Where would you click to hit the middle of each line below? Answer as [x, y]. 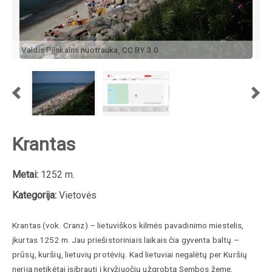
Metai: [25, 174]
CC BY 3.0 [140, 49]
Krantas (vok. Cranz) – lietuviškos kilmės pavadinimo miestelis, [128, 225]
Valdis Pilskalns [51, 49]
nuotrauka [100, 49]
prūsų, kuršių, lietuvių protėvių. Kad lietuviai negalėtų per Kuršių [130, 254]
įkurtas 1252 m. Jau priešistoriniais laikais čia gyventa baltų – [126, 240]
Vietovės [76, 195]
